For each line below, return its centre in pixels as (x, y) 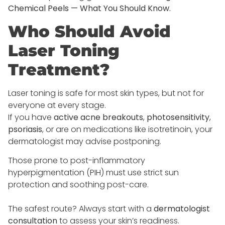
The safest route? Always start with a (81, 208)
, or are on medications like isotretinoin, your (127, 129)
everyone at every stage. (57, 105)
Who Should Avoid (89, 31)
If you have (31, 117)
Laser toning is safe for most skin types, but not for (106, 93)
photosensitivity (178, 117)
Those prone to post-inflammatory (77, 160)
